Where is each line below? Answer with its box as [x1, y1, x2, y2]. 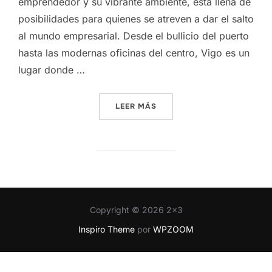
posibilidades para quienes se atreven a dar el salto [18, 12, 254, 25]
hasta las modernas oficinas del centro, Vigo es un [18, 46, 250, 59]
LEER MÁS [115, 101, 157, 111]
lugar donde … [18, 63, 85, 76]
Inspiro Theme [78, 223, 135, 234]
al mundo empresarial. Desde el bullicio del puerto [18, 29, 249, 42]
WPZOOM [153, 223, 194, 234]
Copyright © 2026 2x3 [89, 204, 183, 215]
